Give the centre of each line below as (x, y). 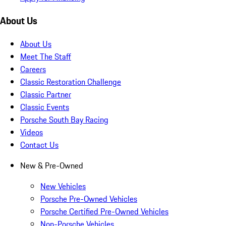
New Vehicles (63, 186)
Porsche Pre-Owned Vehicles (89, 199)
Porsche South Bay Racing (64, 119)
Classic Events (45, 107)
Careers (33, 69)
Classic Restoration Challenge (71, 81)
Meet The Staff (46, 56)
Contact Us (39, 145)
